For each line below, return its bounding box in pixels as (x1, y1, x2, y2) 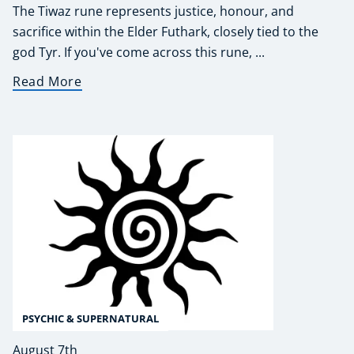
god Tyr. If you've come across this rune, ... (13, 43, 265, 61)
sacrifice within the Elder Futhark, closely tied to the (13, 22, 318, 40)
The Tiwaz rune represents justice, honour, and (13, 2, 294, 20)
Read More (13, 72, 82, 90)
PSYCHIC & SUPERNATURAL (22, 311, 159, 326)
